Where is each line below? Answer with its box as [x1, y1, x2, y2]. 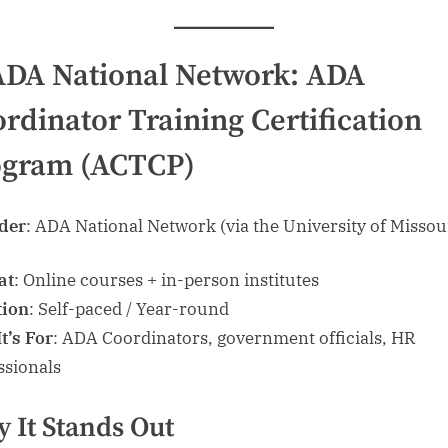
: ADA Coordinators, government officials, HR [53, 327, 415, 350]
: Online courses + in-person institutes [14, 269, 319, 292]
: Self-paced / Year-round [29, 298, 229, 321]
